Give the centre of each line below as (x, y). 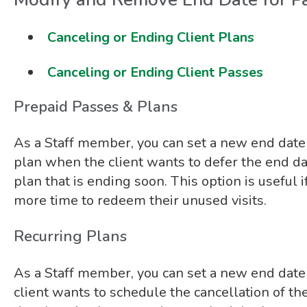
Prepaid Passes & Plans (95, 107)
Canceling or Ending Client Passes (155, 72)
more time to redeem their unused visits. (140, 200)
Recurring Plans (70, 237)
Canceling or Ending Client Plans (150, 38)
